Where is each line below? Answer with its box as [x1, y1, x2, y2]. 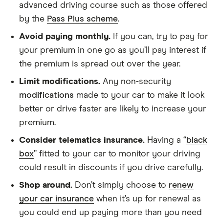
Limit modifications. [19, 77, 100, 86]
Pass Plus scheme [47, 14, 118, 23]
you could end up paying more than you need [19, 208, 202, 217]
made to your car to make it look [74, 90, 205, 100]
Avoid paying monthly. [19, 32, 110, 41]
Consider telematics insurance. [19, 135, 145, 145]
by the [19, 14, 47, 23]
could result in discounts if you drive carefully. [19, 163, 203, 172]
